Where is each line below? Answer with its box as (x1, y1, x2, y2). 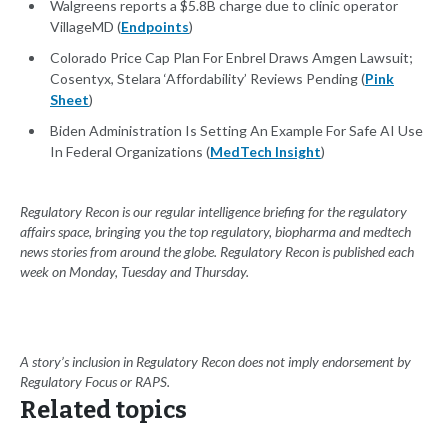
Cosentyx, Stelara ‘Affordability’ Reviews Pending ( (50, 70, 365, 88)
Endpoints (121, 18, 189, 36)
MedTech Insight (210, 143, 321, 161)
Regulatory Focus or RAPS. (20, 373, 170, 391)
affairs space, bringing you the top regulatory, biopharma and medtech (20, 223, 411, 241)
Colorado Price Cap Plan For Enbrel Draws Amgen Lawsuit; (50, 49, 413, 67)
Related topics (20, 396, 187, 425)
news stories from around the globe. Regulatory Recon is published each (20, 243, 414, 261)
